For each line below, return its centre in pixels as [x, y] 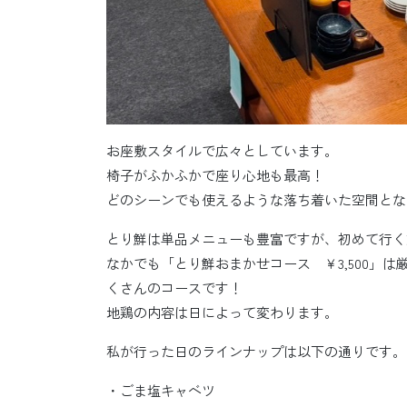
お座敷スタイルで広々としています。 [222, 150]
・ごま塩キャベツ [161, 390]
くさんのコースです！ [174, 288]
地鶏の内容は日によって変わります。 [222, 312]
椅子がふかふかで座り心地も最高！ [215, 175]
